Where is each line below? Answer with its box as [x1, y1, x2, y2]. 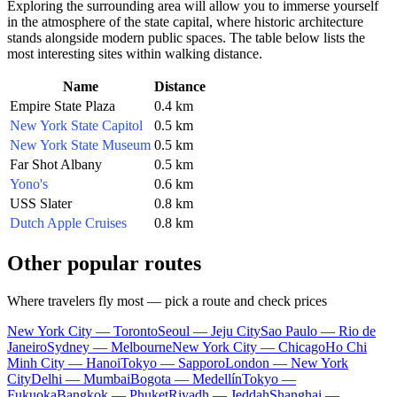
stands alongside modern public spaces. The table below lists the [7, 29, 365, 45]
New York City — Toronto [7, 323, 158, 339]
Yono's [10, 175, 48, 191]
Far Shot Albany [10, 156, 102, 172]
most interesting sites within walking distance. [7, 45, 262, 61]
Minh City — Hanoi [7, 354, 121, 370]
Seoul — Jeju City [158, 323, 261, 339]
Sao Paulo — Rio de [261, 323, 376, 339]
